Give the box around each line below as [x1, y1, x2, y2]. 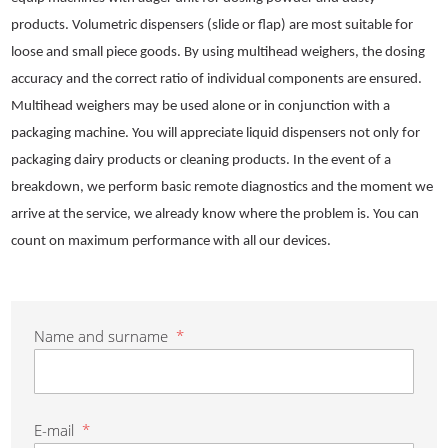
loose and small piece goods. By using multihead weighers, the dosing [11, 45, 426, 60]
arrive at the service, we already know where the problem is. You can [11, 207, 420, 222]
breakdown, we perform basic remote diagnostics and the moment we [11, 180, 434, 195]
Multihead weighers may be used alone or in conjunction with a [11, 99, 391, 114]
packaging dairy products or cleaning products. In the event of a [11, 153, 392, 168]
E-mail [33, 419, 78, 440]
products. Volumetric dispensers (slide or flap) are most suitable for [11, 18, 414, 33]
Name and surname [33, 326, 172, 346]
